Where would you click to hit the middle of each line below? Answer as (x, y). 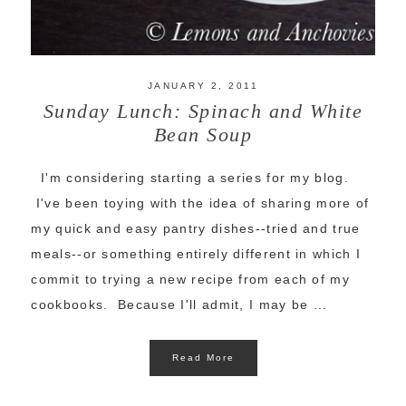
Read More (203, 357)
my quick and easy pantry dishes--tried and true (196, 228)
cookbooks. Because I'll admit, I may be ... (179, 304)
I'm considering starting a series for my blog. (190, 177)
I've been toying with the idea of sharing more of (200, 203)
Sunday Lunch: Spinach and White (203, 111)
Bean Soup (203, 134)
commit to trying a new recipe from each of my (190, 279)
